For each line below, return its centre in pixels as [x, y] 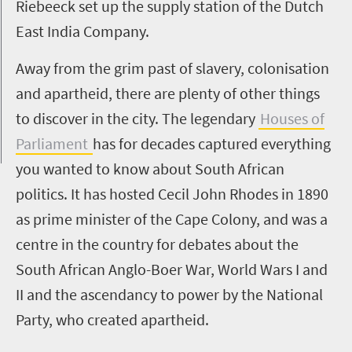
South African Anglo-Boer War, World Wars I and [172, 269]
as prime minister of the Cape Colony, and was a [172, 219]
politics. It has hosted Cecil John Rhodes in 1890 [172, 194]
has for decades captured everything [212, 143]
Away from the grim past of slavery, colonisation [172, 68]
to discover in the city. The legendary [137, 118]
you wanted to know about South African [150, 169]
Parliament [53, 143]
